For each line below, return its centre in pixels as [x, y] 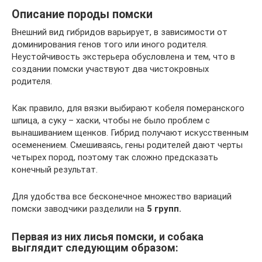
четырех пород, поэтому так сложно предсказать [115, 157]
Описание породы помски [82, 15]
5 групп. [164, 209]
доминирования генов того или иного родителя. [110, 44]
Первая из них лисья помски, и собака [108, 237]
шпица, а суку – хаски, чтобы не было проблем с [111, 120]
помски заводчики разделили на [79, 209]
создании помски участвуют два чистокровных [110, 69]
